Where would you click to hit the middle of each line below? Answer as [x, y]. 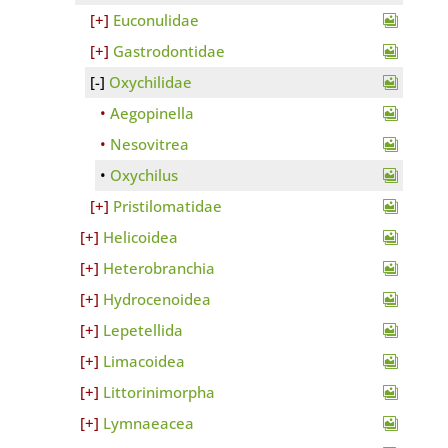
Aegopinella [151, 113]
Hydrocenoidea [156, 299]
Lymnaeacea [148, 423]
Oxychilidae [150, 82]
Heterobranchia [158, 268]
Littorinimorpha [158, 392]
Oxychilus [143, 175]
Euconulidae [155, 20]
